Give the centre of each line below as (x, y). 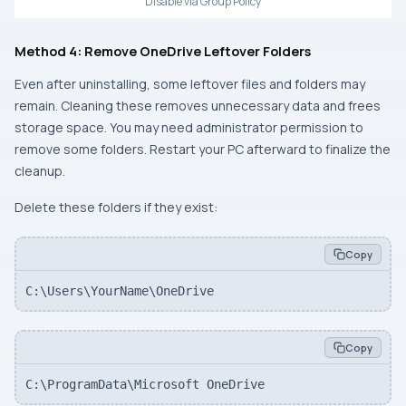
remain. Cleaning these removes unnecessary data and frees (198, 106)
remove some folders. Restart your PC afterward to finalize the (203, 150)
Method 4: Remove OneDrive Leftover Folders (163, 52)
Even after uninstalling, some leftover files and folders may (190, 84)
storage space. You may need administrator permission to (189, 128)
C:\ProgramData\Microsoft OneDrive (145, 384)
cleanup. (40, 171)
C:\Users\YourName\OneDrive (119, 290)
